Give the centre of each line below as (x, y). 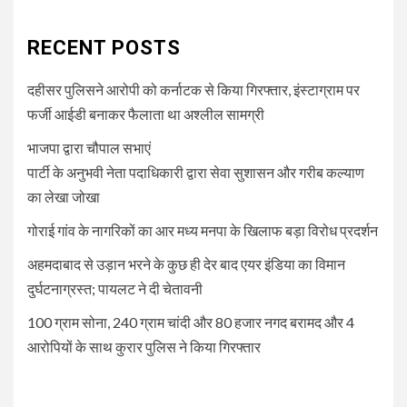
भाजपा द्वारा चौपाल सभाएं (89, 147)
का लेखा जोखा (64, 196)
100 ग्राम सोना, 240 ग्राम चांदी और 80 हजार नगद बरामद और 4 (191, 322)
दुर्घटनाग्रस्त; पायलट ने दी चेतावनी (115, 288)
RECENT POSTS (104, 47)
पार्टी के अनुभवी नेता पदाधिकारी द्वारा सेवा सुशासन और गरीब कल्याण (196, 172)
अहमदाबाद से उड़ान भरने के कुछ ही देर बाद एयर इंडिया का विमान (186, 263)
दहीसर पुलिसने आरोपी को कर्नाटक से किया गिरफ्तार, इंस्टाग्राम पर (194, 89)
